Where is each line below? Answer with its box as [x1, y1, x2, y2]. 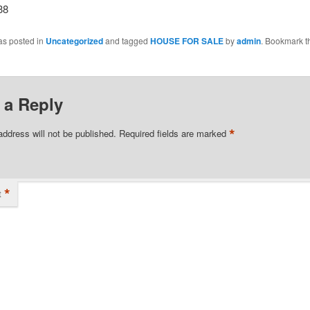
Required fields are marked [118, 127, 229, 140]
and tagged [102, 34, 150, 46]
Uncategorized [45, 34, 103, 47]
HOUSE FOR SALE [149, 34, 224, 47]
